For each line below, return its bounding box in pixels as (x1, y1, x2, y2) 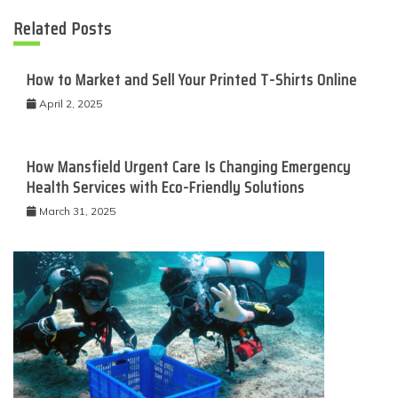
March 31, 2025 (39, 204, 115, 218)
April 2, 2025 (39, 97, 102, 110)
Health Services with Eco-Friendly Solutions (27, 175, 305, 200)
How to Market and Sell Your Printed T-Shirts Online (27, 68, 357, 92)
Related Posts (13, 14, 112, 43)
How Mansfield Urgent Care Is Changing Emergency (27, 155, 351, 179)
